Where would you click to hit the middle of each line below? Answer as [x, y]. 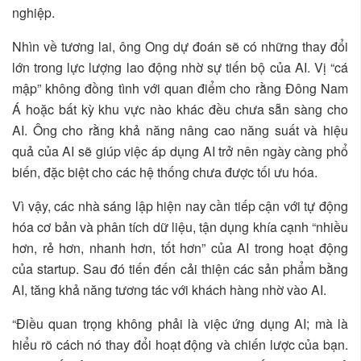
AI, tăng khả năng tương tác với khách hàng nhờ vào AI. [169, 289]
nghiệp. [35, 12]
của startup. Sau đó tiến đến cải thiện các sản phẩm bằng [180, 268]
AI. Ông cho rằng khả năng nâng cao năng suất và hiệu [180, 130]
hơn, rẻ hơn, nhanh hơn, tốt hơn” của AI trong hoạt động [180, 247]
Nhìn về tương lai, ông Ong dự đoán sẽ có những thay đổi [180, 46]
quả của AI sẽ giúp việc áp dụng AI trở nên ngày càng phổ [180, 151]
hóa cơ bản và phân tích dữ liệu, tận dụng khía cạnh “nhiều [180, 226]
